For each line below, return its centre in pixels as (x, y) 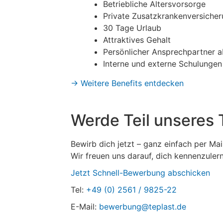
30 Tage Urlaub (132, 28)
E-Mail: (85, 207)
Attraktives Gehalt (137, 40)
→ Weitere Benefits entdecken (127, 83)
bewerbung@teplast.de (143, 207)
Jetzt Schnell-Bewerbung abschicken (140, 173)
